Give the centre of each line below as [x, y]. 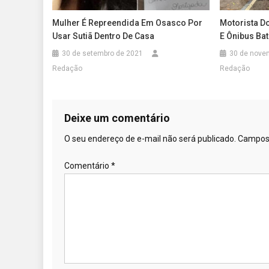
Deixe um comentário [117, 118]
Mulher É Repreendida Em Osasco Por [128, 23]
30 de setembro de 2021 [103, 53]
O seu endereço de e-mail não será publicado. [150, 138]
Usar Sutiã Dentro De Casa [104, 36]
